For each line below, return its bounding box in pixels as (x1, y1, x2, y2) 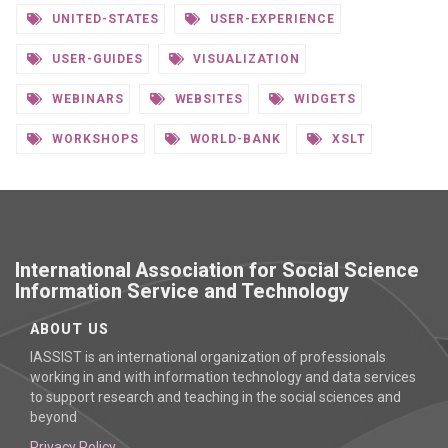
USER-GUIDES (47, 52, 143, 66)
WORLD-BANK (185, 132, 282, 146)
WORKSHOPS (47, 132, 139, 146)
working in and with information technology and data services (30, 369, 416, 385)
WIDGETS (290, 92, 356, 106)
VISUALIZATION (189, 52, 300, 66)
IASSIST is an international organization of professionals (30, 349, 386, 365)
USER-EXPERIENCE (206, 12, 335, 26)
